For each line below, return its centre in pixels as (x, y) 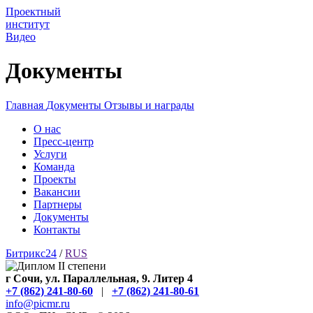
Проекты (55, 179)
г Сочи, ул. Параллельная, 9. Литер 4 (99, 278)
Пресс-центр (64, 141)
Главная (24, 105)
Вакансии (57, 191)
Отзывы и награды (149, 105)
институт (28, 24)
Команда (54, 166)
